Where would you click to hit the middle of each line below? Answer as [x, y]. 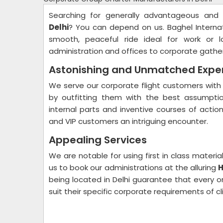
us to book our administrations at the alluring [134, 167]
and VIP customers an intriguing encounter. [129, 121]
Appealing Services [99, 140]
